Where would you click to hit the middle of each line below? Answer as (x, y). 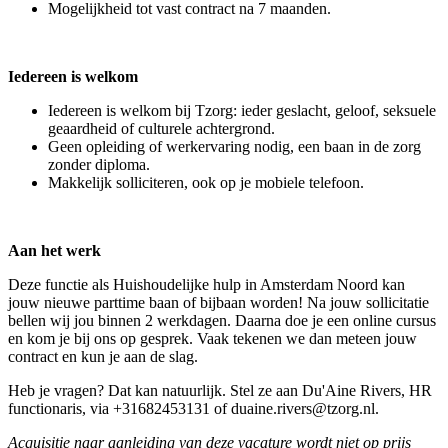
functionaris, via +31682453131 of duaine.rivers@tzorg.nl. (195, 409)
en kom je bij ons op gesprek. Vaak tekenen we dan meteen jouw (212, 339)
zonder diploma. (99, 165)
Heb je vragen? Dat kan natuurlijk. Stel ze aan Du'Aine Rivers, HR (220, 391)
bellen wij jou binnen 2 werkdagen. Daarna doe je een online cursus (222, 321)
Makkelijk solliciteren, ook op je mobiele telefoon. (206, 183)
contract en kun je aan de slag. (107, 357)
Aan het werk (54, 251)
